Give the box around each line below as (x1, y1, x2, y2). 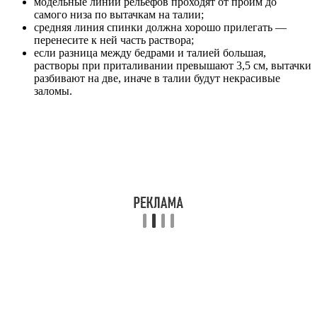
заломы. (34, 85, 72, 98)
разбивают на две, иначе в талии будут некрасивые (34, 72, 280, 85)
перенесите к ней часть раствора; (34, 34, 194, 47)
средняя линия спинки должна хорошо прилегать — (34, 21, 287, 34)
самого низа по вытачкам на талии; (34, 8, 204, 21)
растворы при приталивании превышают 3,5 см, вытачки (34, 59, 311, 72)
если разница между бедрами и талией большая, (34, 47, 266, 59)
